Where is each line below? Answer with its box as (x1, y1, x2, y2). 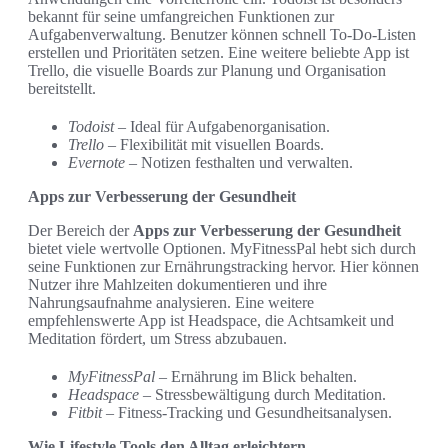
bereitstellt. (28, 79, 96, 97)
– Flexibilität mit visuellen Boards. (104, 135, 324, 153)
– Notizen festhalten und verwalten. (125, 153, 353, 171)
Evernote (68, 153, 125, 171)
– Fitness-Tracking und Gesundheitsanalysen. (102, 403, 392, 421)
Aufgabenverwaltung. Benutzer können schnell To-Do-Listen (28, 25, 416, 43)
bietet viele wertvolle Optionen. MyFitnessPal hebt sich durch (28, 239, 416, 257)
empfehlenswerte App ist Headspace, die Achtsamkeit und (28, 311, 394, 329)
